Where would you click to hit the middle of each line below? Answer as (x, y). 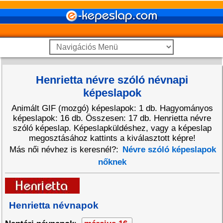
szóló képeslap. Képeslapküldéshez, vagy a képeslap (112, 128)
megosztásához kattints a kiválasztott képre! (112, 138)
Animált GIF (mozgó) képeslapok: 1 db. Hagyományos (112, 108)
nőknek (112, 162)
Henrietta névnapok (54, 205)
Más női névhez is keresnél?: (65, 150)
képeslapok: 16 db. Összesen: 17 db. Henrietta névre (112, 118)
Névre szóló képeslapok (169, 150)
